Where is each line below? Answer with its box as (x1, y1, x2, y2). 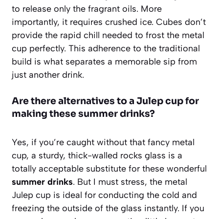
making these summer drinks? (12, 108, 155, 120)
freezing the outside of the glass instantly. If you (12, 202, 204, 214)
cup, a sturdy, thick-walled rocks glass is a (12, 150, 182, 161)
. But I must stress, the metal (73, 176, 187, 187)
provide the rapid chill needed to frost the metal (12, 29, 204, 41)
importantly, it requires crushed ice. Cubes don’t (12, 16, 206, 27)
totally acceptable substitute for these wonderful (12, 163, 207, 174)
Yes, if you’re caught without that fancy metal (12, 136, 195, 148)
